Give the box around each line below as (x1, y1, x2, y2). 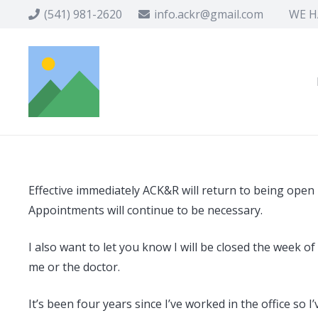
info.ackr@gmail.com (154, 6, 264, 22)
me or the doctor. (28, 259, 120, 275)
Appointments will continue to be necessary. (28, 202, 263, 218)
